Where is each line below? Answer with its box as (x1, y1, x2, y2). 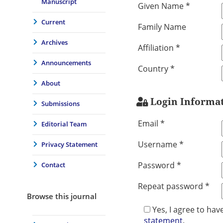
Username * (137, 138, 184, 150)
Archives (41, 38, 68, 47)
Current (41, 17, 66, 26)
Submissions (41, 99, 80, 108)
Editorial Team (41, 119, 87, 128)
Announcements (41, 58, 92, 67)
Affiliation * (137, 42, 180, 54)
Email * (137, 117, 165, 129)
